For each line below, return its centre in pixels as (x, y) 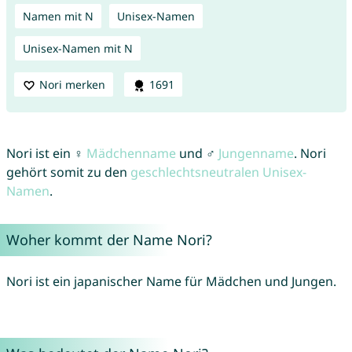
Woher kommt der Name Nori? (109, 240)
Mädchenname (131, 154)
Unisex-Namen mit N (77, 48)
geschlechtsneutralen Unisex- (218, 172)
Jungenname (256, 154)
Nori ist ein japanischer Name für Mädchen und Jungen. (171, 282)
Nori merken (72, 84)
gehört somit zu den (68, 172)
